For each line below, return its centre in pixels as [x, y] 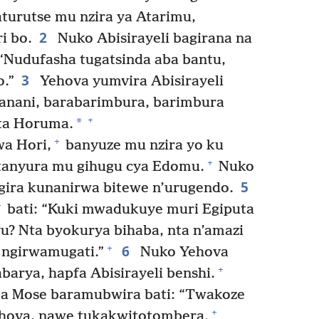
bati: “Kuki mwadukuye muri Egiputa [129, 209]
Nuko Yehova [182, 252]
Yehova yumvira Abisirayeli [130, 81]
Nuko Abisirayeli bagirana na [153, 38]
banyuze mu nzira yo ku [142, 145]
